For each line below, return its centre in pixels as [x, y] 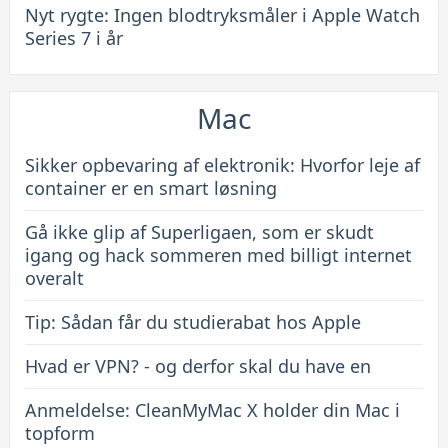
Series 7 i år [73, 37]
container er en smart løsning [150, 188]
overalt [54, 278]
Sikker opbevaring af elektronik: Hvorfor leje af [222, 165]
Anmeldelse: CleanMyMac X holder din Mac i [212, 410]
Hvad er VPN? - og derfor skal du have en [197, 366]
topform [59, 433]
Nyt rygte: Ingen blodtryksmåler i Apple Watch [222, 14]
